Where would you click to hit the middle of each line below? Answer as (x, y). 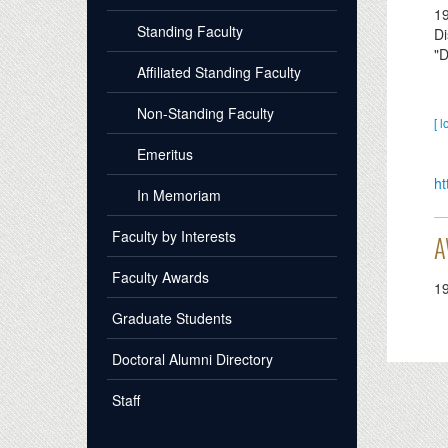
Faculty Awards (160, 277)
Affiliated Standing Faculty (219, 72)
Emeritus (165, 154)
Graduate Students (172, 318)
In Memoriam (179, 195)
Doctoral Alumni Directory (192, 359)
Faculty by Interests (174, 236)
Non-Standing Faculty (205, 113)
